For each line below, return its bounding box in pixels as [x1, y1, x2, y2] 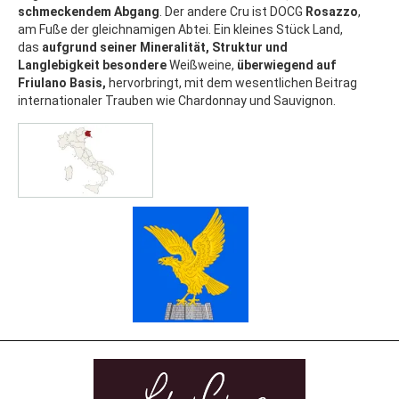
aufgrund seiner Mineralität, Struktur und [42, 40, 288, 55]
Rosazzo [305, 4, 358, 20]
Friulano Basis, [18, 76, 109, 91]
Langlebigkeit [18, 58, 102, 73]
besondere [102, 58, 169, 73]
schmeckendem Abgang [18, 4, 159, 20]
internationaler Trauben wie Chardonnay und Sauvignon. [18, 94, 336, 109]
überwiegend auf [237, 58, 336, 73]
